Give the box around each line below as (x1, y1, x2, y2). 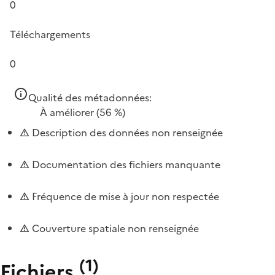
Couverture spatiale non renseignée (29, 221, 199, 236)
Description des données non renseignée (29, 125, 223, 140)
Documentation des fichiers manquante (29, 157, 220, 172)
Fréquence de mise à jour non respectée (29, 189, 219, 204)
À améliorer (40, 105, 94, 120)
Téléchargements (10, 27, 90, 42)
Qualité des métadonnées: (28, 90, 152, 105)
